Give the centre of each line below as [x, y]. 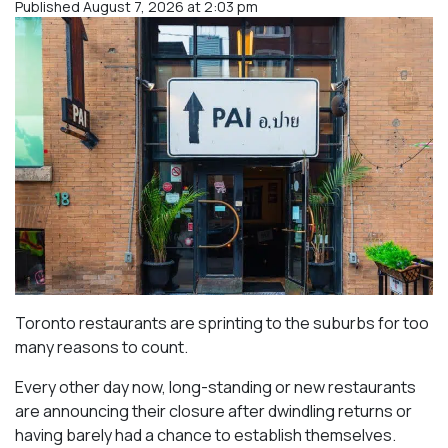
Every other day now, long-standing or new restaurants [215, 387]
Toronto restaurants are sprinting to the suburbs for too [222, 323]
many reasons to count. [101, 347]
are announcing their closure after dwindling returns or [213, 411]
